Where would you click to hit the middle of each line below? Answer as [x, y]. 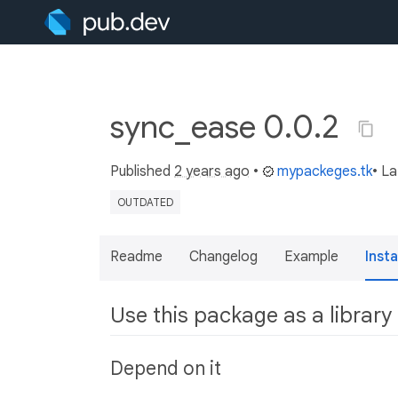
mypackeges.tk [325, 171]
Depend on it [166, 369]
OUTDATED [145, 202]
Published [142, 171]
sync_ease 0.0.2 [228, 127]
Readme [136, 257]
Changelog [223, 257]
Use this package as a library [251, 315]
